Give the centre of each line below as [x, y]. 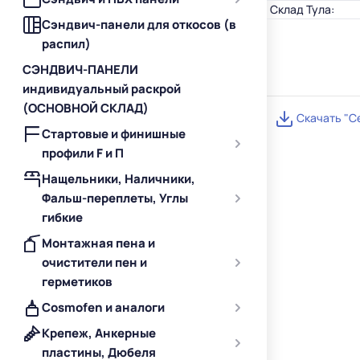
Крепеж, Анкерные [99, 333]
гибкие [62, 217]
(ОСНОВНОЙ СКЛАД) [86, 108]
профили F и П [83, 153]
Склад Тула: [302, 9]
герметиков [77, 282]
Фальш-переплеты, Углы [115, 198]
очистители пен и [94, 262]
